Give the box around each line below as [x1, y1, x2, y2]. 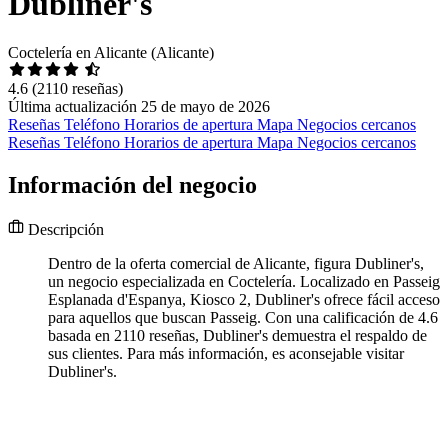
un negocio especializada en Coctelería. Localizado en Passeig [48, 273, 440, 291]
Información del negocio [8, 172, 257, 199]
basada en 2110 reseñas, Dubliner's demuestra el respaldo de [48, 327, 427, 345]
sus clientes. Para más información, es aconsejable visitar [48, 345, 404, 363]
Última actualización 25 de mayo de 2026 [8, 98, 270, 116]
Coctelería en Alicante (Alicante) [8, 44, 214, 62]
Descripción [24, 221, 104, 239]
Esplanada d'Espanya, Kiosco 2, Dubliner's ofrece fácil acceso [48, 291, 440, 309]
